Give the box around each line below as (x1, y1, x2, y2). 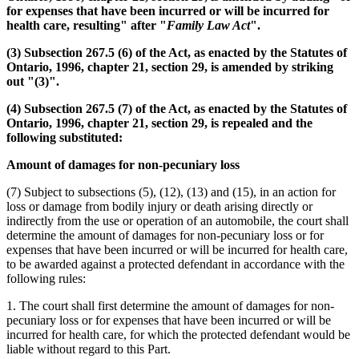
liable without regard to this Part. (6, 341, 171, 356)
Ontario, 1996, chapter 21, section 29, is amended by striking (6, 59, 333, 74)
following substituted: (6, 130, 123, 144)
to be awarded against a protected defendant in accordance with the (6, 256, 345, 271)
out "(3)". (6, 74, 59, 88)
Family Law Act (167, 18, 250, 32)
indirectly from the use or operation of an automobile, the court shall (6, 213, 349, 228)
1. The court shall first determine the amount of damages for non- (6, 298, 334, 313)
